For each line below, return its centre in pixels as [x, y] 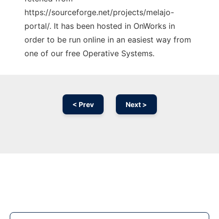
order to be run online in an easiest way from [108, 40]
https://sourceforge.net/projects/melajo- [99, 12]
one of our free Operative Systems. [89, 54]
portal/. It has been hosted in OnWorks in [100, 26]
